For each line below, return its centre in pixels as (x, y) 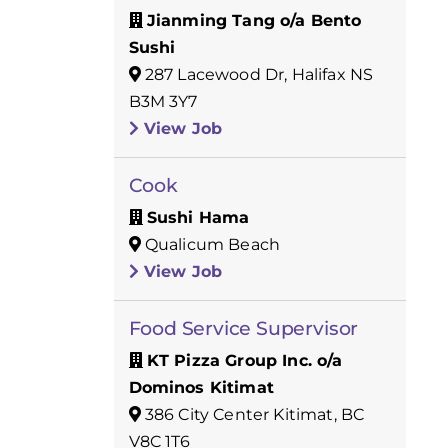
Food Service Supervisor (243, 328)
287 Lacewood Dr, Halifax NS (257, 74)
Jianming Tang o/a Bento (254, 20)
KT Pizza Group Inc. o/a (244, 360)
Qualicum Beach (210, 244)
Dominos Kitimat (201, 387)
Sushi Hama (198, 217)
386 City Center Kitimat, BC (252, 414)
